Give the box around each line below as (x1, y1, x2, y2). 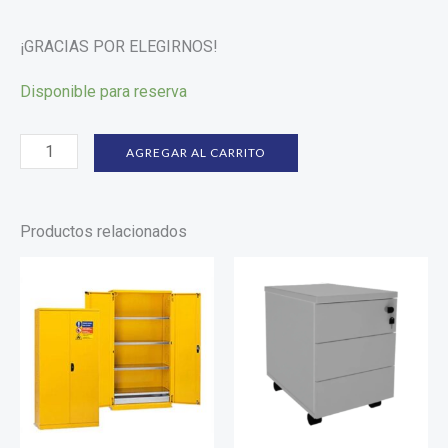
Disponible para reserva (20, 81, 187, 101)
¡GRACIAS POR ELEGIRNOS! (20, 36, 218, 56)
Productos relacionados (20, 221, 187, 241)
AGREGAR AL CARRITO (126, 144, 267, 160)
